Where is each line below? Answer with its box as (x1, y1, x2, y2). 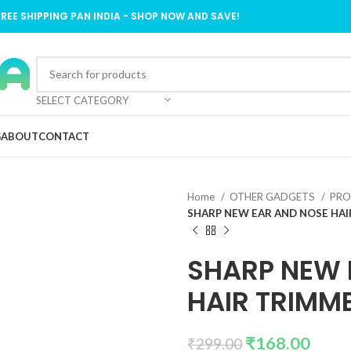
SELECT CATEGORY (35, 93, 128, 107)
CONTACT (38, 129, 89, 143)
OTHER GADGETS (230, 190, 317, 203)
